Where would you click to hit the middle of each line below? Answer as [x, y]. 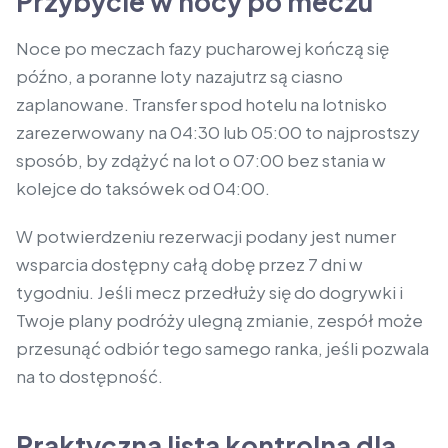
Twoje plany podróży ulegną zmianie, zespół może [219, 320]
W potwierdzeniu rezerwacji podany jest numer [206, 236]
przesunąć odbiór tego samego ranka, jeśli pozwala [222, 348]
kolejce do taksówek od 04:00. [143, 188]
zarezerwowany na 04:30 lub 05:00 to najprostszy [218, 132]
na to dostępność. [89, 376]
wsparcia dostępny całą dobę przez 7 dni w [189, 264]
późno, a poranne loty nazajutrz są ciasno [179, 76]
